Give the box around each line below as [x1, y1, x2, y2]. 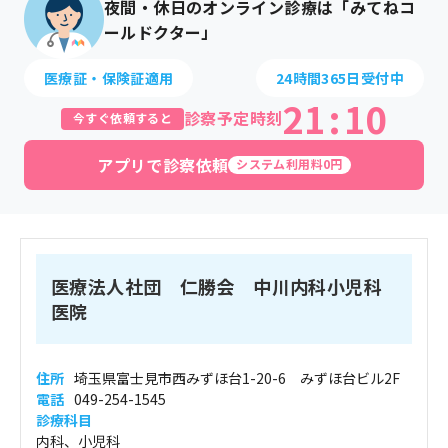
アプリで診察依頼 [97, 152, 229, 177]
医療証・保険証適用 [44, 68, 174, 88]
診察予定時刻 [184, 106, 283, 130]
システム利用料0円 [236, 155, 343, 172]
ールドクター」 [104, 20, 218, 44]
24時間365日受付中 [275, 68, 404, 88]
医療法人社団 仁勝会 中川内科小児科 [51, 273, 382, 299]
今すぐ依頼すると [72, 108, 173, 126]
